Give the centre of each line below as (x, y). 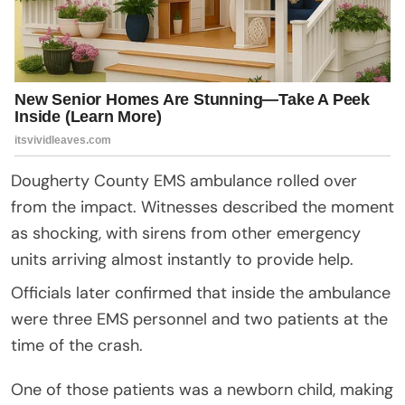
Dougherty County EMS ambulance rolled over (184, 180)
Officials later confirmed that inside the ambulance (201, 292)
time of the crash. (77, 345)
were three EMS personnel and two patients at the (199, 319)
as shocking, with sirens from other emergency (186, 233)
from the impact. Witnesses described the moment (202, 207)
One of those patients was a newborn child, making (202, 389)
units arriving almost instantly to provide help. (182, 259)
